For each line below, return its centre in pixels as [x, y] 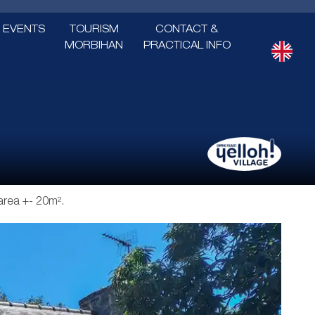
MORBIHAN [94, 46]
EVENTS [24, 30]
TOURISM [94, 30]
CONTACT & [187, 30]
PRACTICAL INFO [187, 46]
